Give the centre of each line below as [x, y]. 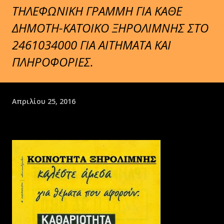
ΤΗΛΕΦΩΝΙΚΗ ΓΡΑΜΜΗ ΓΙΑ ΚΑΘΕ [97, 11]
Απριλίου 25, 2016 [44, 101]
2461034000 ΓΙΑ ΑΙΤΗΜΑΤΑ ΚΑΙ [91, 45]
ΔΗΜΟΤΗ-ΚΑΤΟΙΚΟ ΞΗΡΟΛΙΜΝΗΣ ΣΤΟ [110, 28]
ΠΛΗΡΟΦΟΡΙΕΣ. [53, 62]
